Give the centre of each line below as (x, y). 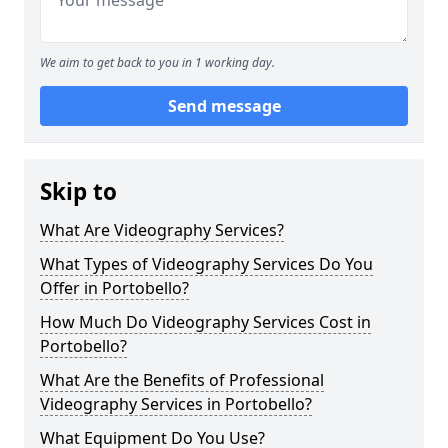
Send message (224, 106)
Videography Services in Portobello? (176, 404)
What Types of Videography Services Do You (206, 264)
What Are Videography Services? (162, 230)
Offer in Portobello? (114, 288)
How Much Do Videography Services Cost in (205, 322)
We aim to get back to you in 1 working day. (157, 62)
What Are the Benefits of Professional (182, 380)
